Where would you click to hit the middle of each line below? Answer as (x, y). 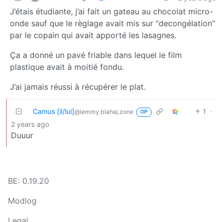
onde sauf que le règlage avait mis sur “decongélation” (112, 24)
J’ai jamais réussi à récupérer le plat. (78, 87)
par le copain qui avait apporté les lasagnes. (93, 35)
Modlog (22, 201)
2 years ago (30, 124)
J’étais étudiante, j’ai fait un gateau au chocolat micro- (111, 12)
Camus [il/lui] (54, 111)
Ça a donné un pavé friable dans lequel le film (96, 55)
